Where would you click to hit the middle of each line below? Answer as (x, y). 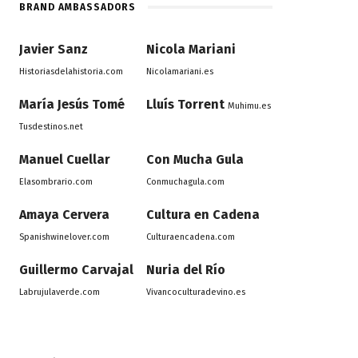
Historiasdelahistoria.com (72, 72)
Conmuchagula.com (185, 182)
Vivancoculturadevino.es (195, 292)
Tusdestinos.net (52, 127)
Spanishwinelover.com (65, 237)
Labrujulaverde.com (60, 292)
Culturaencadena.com (190, 237)
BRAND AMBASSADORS (78, 8)
